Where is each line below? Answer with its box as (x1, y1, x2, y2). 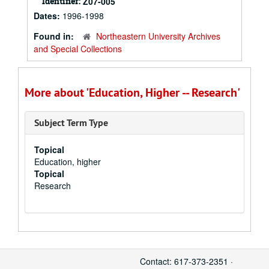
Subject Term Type (34, 116, 108, 129)
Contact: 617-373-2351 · (140, 255, 233, 267)
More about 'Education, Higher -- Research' (25, 85, 240, 100)
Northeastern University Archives (96, 30, 220, 42)
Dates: (34, 10, 62, 22)
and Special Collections (34, 43, 122, 55)
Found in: (34, 30, 76, 42)
